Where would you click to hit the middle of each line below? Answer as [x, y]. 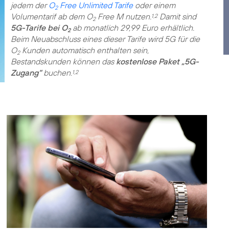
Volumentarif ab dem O [51, 16]
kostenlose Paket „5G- [157, 61]
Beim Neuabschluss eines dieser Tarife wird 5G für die [105, 39]
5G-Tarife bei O [39, 28]
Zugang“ [26, 73]
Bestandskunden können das [63, 61]
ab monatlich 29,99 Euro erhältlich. [132, 28]
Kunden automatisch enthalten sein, [84, 50]
